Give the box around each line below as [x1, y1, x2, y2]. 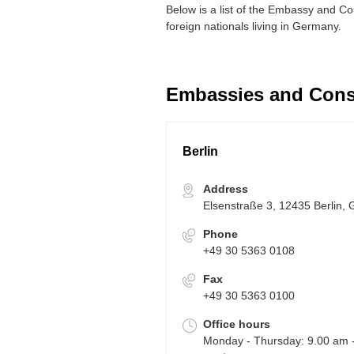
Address [203, 183, 248, 196]
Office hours [203, 318, 270, 331]
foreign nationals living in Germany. [166, 20, 341, 33]
